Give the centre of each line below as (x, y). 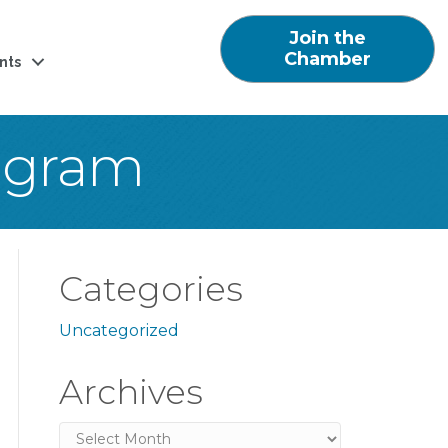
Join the (327, 38)
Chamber (327, 59)
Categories (150, 289)
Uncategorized (118, 330)
